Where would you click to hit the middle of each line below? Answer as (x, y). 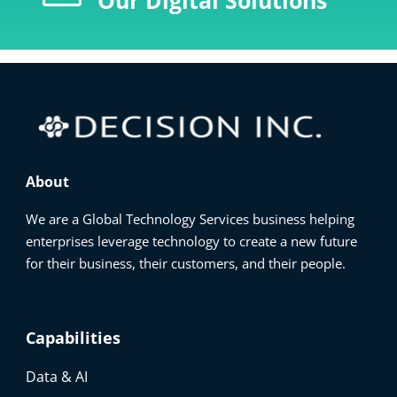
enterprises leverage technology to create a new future (192, 241)
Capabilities (74, 337)
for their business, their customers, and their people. (186, 263)
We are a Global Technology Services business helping (191, 218)
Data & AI (57, 376)
